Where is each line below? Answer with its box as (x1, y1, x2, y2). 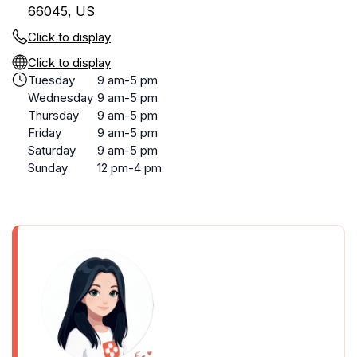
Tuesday (28, 73, 75, 88)
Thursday (28, 108, 79, 123)
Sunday (28, 160, 68, 175)
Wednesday (28, 90, 93, 105)
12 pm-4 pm (97, 160, 162, 175)
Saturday (28, 143, 76, 158)
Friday (28, 125, 61, 140)
